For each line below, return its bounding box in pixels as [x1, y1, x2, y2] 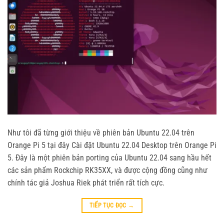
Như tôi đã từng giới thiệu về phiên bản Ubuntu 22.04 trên [7, 128, 194, 138]
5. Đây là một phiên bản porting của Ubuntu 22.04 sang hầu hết [7, 153, 211, 163]
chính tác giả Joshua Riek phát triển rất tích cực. [7, 178, 164, 188]
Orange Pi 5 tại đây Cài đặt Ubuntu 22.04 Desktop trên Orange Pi [7, 140, 216, 150]
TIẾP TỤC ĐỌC [89, 202, 128, 209]
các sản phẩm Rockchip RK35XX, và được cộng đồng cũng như [7, 165, 207, 175]
